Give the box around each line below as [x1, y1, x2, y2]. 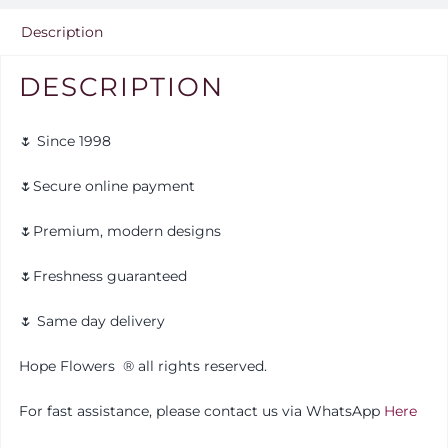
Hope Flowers [18, 356, 123, 375]
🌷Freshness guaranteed [18, 266, 187, 285]
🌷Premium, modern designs [18, 221, 221, 240]
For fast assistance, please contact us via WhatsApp [18, 401, 384, 420]
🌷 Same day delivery [18, 311, 165, 330]
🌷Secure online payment [18, 176, 195, 195]
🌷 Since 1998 [18, 131, 111, 150]
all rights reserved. [133, 356, 267, 375]
